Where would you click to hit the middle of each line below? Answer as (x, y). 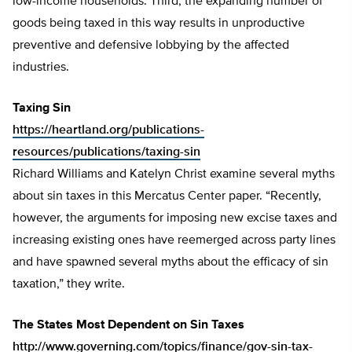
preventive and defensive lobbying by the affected (151, 46)
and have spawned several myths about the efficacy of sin (170, 263)
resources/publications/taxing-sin (106, 153)
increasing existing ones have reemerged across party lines (174, 241)
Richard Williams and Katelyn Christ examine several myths (174, 175)
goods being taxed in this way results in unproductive (159, 24)
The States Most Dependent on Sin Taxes (128, 326)
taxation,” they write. (70, 285)
